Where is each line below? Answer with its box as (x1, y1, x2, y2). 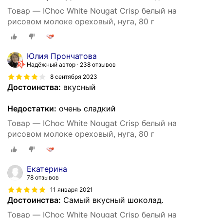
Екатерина (27, 164, 67, 174)
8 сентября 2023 (50, 73, 97, 81)
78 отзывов (27, 174, 59, 181)
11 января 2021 (50, 185, 93, 193)
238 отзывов (80, 61, 116, 69)
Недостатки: (7, 104, 56, 114)
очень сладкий (56, 104, 116, 114)
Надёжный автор (27, 61, 75, 69)
